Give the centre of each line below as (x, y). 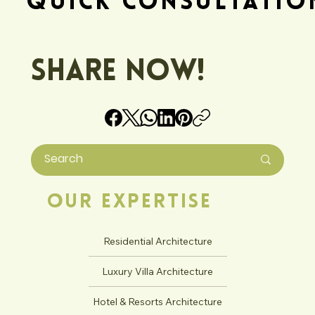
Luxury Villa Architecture (157, 271)
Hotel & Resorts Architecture (157, 301)
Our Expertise (129, 202)
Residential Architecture (157, 241)
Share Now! (117, 73)
